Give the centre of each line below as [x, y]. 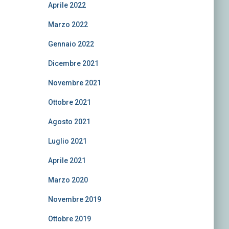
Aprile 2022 [67, 5]
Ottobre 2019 [69, 219]
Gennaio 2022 [71, 44]
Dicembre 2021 [73, 63]
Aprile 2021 [67, 161]
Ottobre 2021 [69, 102]
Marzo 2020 [68, 180]
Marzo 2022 [68, 25]
